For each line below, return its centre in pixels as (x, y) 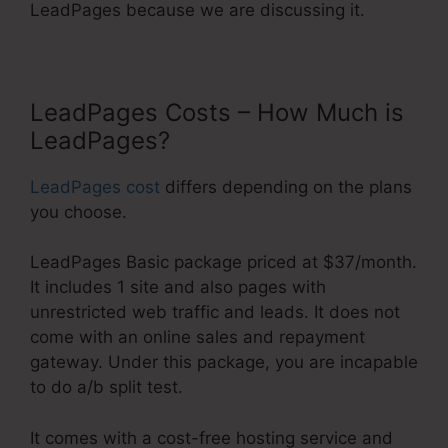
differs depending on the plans (286, 186)
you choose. (78, 211)
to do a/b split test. (106, 387)
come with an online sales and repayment (197, 337)
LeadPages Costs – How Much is (217, 112)
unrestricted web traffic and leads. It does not (215, 312)
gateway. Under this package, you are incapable (224, 362)
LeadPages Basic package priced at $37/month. (223, 262)
